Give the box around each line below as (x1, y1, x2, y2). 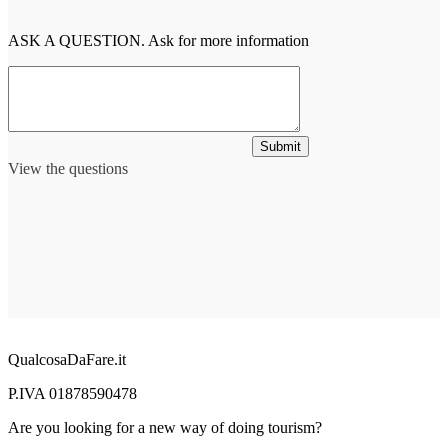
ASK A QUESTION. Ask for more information (8, 31, 309, 49)
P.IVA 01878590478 (8, 384, 137, 402)
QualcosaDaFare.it (8, 350, 126, 368)
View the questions (8, 159, 128, 177)
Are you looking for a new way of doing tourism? (8, 418, 322, 436)
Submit (260, 138, 301, 154)
